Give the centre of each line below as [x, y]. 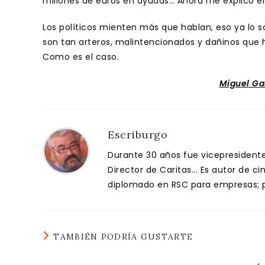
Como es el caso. [81, 57]
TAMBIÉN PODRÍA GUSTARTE [123, 237]
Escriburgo [138, 135]
